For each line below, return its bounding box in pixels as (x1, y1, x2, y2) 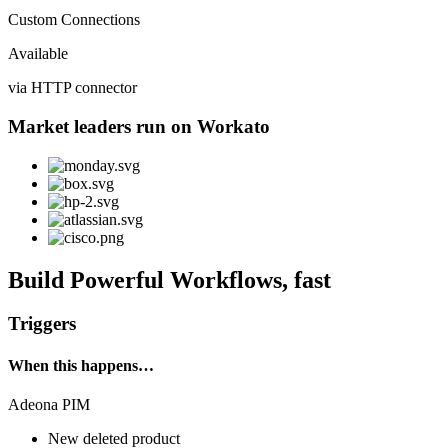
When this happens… (8, 356, 154, 374)
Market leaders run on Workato (8, 115, 270, 137)
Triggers (8, 313, 76, 335)
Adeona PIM (8, 396, 90, 413)
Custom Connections (8, 11, 140, 29)
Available (8, 45, 68, 63)
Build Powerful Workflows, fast (8, 266, 331, 293)
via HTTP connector (8, 79, 137, 97)
